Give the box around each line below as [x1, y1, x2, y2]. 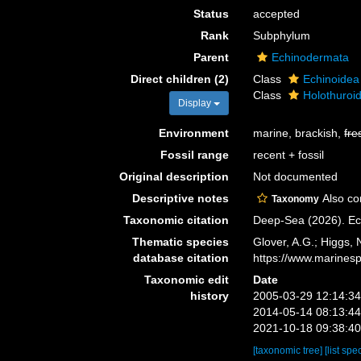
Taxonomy [272, 193, 320, 205]
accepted [253, 7, 301, 20]
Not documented [253, 170, 338, 183]
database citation [133, 251, 230, 264]
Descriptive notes [132, 192, 230, 205]
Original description [119, 170, 230, 183]
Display [178, 98, 214, 109]
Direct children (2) [131, 73, 230, 85]
